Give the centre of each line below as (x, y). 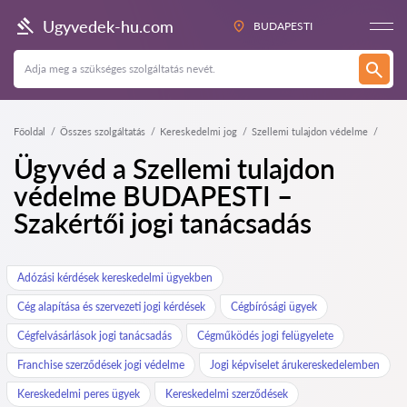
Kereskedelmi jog (199, 131)
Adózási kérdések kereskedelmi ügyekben (115, 278)
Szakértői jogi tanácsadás (163, 223)
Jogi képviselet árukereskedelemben (295, 365)
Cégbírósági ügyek (274, 307)
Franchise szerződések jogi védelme (101, 365)
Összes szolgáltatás (103, 131)
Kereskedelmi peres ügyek (79, 394)
